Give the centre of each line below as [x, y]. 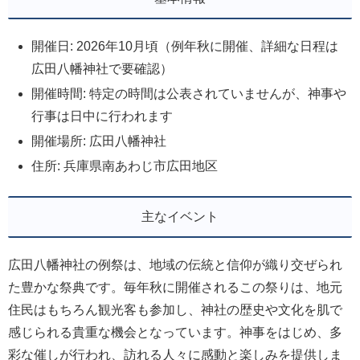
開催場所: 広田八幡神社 [99, 141]
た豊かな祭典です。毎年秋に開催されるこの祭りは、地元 [175, 287]
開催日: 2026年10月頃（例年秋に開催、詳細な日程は [185, 46]
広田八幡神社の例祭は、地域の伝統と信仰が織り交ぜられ [175, 264]
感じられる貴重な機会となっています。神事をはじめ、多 [175, 332]
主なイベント [180, 216]
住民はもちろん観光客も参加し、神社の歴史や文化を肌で [175, 309]
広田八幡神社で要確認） [102, 68]
